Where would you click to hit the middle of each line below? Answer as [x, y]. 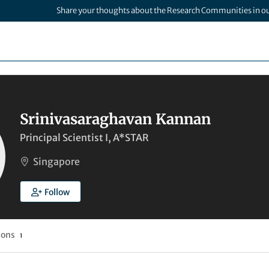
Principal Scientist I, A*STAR [84, 138]
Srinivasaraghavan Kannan [115, 119]
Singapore [56, 162]
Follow [57, 192]
